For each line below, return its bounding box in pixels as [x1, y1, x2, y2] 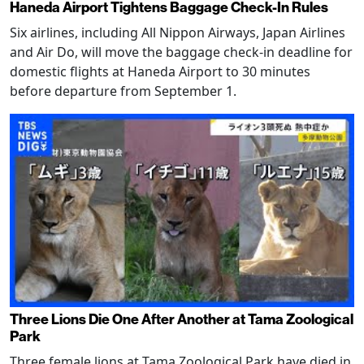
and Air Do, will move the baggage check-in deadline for [10, 42, 353, 61]
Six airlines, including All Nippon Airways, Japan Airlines [10, 23, 345, 41]
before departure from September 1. [10, 81, 236, 100]
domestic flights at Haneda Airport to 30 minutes [10, 62, 310, 80]
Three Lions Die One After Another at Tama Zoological [10, 311, 353, 329]
